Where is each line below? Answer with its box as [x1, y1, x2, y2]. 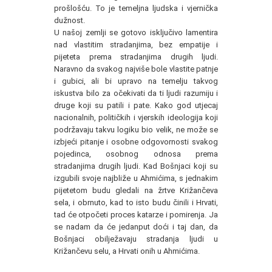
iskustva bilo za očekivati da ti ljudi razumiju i [54, 89, 218, 98]
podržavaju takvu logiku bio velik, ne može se [54, 125, 218, 134]
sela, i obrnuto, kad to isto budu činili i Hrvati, [54, 198, 218, 207]
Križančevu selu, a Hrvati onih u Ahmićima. [54, 246, 200, 256]
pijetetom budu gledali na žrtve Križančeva [54, 186, 218, 195]
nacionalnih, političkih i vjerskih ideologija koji [54, 113, 218, 122]
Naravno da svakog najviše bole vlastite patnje [54, 64, 218, 73]
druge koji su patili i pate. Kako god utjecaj [54, 101, 218, 110]
